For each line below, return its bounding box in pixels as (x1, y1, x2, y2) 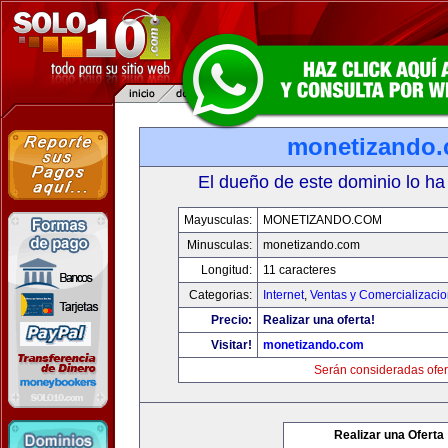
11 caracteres (263, 263, 336, 277)
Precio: (211, 313, 252, 327)
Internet (263, 288, 304, 302)
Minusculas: (187, 238, 252, 252)
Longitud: (201, 263, 252, 277)
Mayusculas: (184, 213, 252, 227)
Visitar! (211, 338, 252, 352)
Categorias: (189, 288, 252, 302)
